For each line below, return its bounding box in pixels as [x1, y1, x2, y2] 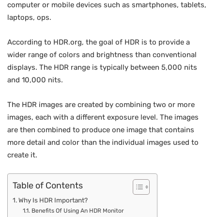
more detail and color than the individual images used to [7, 138, 199, 147]
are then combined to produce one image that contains [7, 125, 194, 134]
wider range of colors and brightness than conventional [7, 50, 197, 59]
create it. [7, 151, 37, 159]
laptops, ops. [7, 13, 51, 22]
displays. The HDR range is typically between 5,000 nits [7, 63, 197, 72]
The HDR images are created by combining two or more [7, 100, 195, 109]
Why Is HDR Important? [18, 196, 88, 204]
